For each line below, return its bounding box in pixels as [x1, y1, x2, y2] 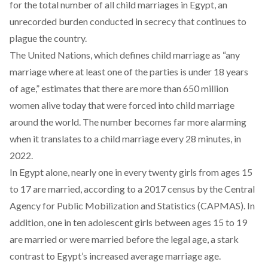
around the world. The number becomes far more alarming [10, 116, 246, 127]
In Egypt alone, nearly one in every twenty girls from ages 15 [10, 166, 252, 178]
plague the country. [10, 32, 87, 44]
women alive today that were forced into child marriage [10, 99, 234, 111]
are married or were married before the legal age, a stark [10, 233, 239, 245]
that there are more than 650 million [81, 83, 229, 94]
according [84, 183, 125, 194]
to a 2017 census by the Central [125, 183, 255, 194]
